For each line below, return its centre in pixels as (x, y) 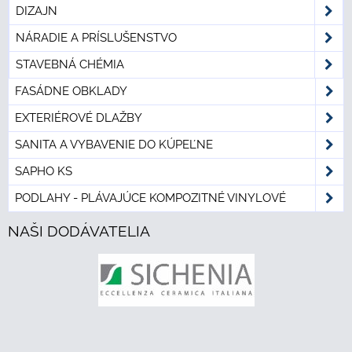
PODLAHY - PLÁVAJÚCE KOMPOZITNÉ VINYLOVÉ (150, 198)
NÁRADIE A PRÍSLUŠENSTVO (96, 38)
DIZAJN (37, 11)
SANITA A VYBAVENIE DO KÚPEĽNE (114, 145)
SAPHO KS (44, 172)
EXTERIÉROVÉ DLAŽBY (79, 118)
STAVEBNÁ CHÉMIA (70, 65)
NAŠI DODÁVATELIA (79, 231)
